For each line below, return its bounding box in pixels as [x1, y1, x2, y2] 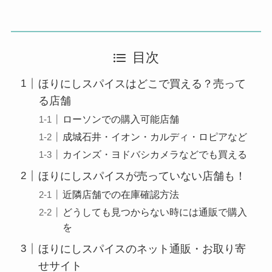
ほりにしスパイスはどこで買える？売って [38, 77, 246, 90]
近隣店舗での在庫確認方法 [63, 189, 179, 200]
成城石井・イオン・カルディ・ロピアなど [63, 131, 247, 142]
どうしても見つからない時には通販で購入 [63, 206, 247, 218]
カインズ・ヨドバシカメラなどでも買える [63, 149, 247, 160]
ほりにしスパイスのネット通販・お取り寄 [38, 242, 246, 255]
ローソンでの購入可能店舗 [63, 113, 179, 124]
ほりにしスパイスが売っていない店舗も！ [38, 169, 246, 182]
